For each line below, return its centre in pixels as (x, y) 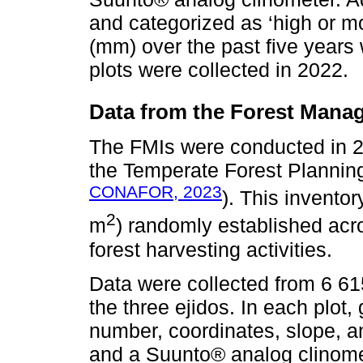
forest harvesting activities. (211, 249)
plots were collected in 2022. (219, 69)
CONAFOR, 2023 (156, 191)
